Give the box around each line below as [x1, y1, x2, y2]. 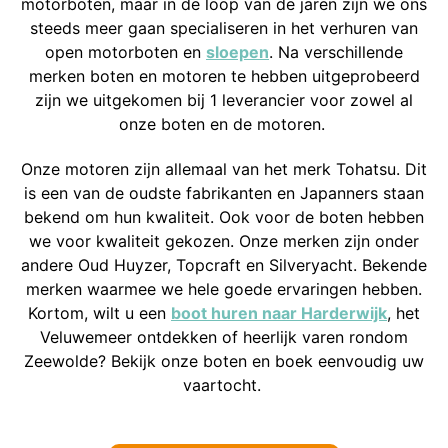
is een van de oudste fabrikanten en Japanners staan [24, 182, 424, 203]
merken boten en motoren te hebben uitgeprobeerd [28, 65, 420, 86]
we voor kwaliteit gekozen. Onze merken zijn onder [29, 230, 419, 251]
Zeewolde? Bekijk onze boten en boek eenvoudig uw [24, 350, 424, 371]
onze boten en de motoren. [118, 113, 330, 134]
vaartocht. [182, 374, 266, 395]
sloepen [206, 41, 269, 62]
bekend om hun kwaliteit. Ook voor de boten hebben [24, 206, 424, 227]
